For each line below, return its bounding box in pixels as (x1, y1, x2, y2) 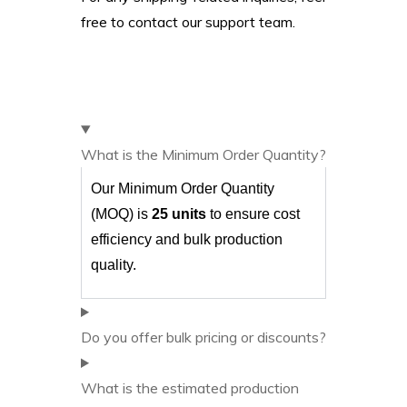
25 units (152, 206, 206, 222)
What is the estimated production (81, 379, 299, 397)
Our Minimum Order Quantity (91, 181, 274, 196)
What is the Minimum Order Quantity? (81, 145, 326, 164)
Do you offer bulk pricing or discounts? (81, 328, 326, 346)
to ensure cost (206, 206, 300, 222)
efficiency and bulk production (91, 232, 283, 247)
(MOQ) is (91, 206, 152, 222)
